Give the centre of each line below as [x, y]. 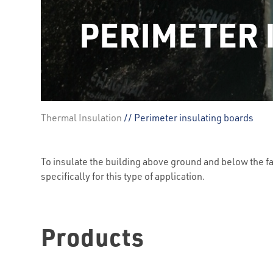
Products [93, 236]
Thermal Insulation [82, 118]
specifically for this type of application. [123, 176]
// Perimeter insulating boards [188, 118]
